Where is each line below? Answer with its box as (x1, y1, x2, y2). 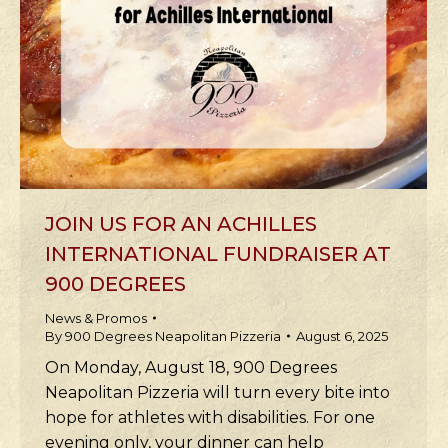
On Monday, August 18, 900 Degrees (45, 358, 337, 377)
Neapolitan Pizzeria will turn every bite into (45, 383, 390, 402)
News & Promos (45, 310, 147, 326)
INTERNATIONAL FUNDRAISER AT (45, 242, 391, 266)
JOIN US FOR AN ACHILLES (45, 212, 317, 236)
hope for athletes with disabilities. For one (45, 408, 375, 427)
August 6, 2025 (296, 328, 388, 344)
